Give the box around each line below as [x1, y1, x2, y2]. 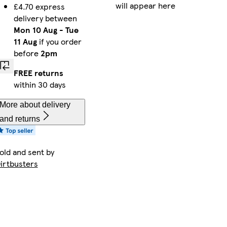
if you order [36, 35, 82, 48]
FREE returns [13, 67, 63, 79]
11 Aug [13, 35, 37, 48]
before [13, 47, 41, 59]
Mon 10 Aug [13, 24, 57, 36]
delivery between [13, 12, 77, 24]
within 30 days [13, 79, 66, 91]
